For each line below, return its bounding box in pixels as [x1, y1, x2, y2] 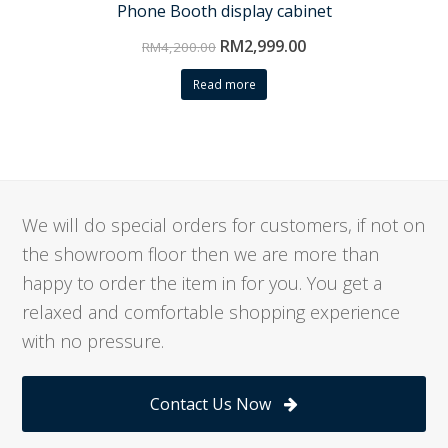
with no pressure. [22, 329, 165, 354]
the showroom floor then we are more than [22, 242, 380, 267]
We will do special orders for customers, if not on [22, 213, 426, 238]
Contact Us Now [150, 393, 272, 416]
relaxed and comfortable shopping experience [22, 300, 401, 325]
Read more [192, 76, 256, 94]
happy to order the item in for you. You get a [22, 271, 383, 296]
